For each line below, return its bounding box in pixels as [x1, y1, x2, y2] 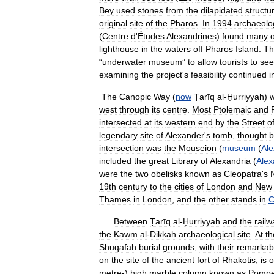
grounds [163, 242, 194, 252]
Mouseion [179, 143, 217, 153]
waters [165, 44, 191, 54]
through [119, 105, 149, 114]
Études [138, 31, 165, 41]
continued [229, 70, 267, 80]
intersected [99, 117, 142, 127]
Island [235, 44, 259, 54]
